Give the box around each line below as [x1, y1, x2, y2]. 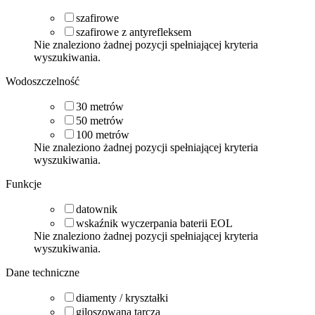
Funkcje [6, 177, 41, 190]
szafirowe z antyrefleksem [76, 25, 191, 38]
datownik [76, 202, 117, 215]
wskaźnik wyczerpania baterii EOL [76, 217, 233, 229]
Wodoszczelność [6, 75, 79, 87]
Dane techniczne [6, 266, 79, 278]
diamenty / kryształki [76, 291, 168, 304]
